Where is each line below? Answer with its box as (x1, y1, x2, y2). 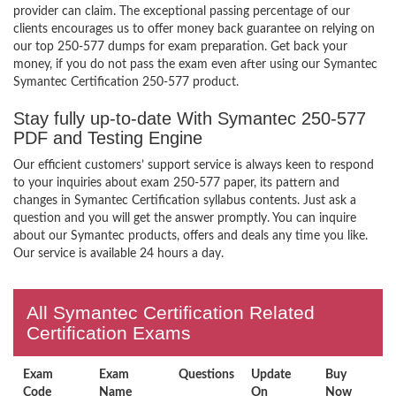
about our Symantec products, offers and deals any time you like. (13, 230, 368, 242)
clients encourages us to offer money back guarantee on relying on (13, 23, 375, 35)
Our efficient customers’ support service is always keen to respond (13, 159, 374, 171)
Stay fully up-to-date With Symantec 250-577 (13, 109, 366, 128)
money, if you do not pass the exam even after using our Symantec (13, 58, 377, 71)
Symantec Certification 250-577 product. (13, 76, 239, 88)
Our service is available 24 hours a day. (13, 247, 224, 260)
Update (251, 369, 292, 381)
